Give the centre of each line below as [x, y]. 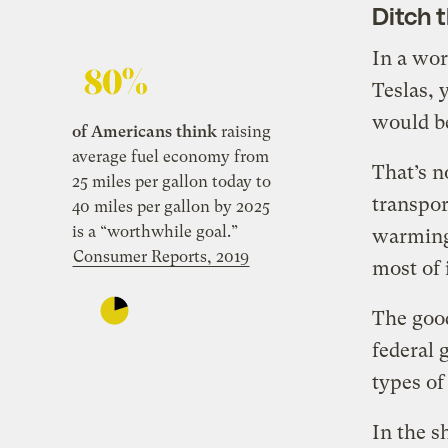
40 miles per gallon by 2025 [171, 206]
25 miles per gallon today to [171, 181]
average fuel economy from [170, 156]
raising [244, 131]
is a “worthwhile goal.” [155, 231]
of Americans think [144, 131]
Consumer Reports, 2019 [161, 256]
